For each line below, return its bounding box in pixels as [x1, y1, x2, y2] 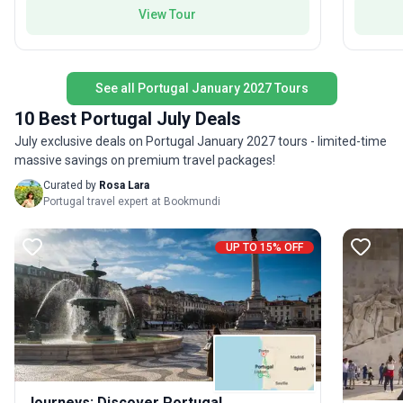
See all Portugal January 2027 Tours [94, 80, 309, 95]
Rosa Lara [99, 178, 149, 192]
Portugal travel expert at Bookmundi [43, 194, 220, 208]
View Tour [139, 6, 197, 22]
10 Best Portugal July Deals [14, 107, 241, 130]
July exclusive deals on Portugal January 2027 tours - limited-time [14, 133, 387, 148]
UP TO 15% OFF [225, 240, 303, 254]
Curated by [43, 178, 96, 192]
